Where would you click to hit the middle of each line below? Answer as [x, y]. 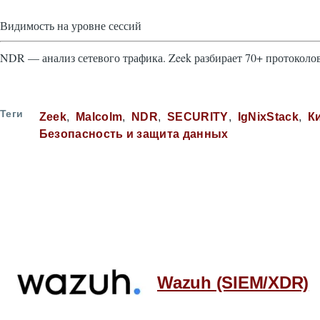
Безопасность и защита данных [134, 134]
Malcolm [99, 117]
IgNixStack [268, 117]
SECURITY [198, 117]
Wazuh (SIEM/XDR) [233, 282]
